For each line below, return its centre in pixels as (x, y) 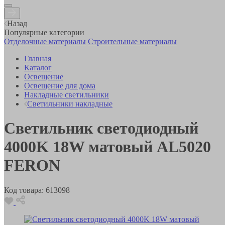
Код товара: (24, 190)
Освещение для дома (60, 85)
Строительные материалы (132, 41)
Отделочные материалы (45, 41)
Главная (38, 58)
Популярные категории (44, 32)
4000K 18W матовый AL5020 (107, 147)
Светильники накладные (70, 103)
